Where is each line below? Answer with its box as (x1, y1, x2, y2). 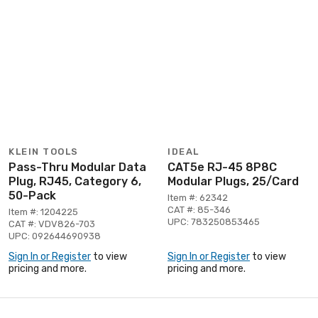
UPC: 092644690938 (9, 230, 101, 241)
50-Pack (9, 188, 56, 202)
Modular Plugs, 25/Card (168, 174, 299, 188)
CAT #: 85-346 (168, 204, 231, 215)
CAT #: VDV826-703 (9, 218, 95, 229)
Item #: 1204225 (9, 206, 78, 217)
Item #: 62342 (168, 192, 228, 203)
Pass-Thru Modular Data (9, 160, 146, 174)
